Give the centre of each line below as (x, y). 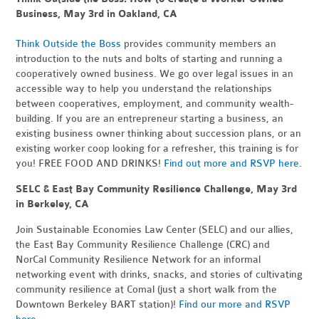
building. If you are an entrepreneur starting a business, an (150, 119)
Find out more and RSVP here (232, 163)
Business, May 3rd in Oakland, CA (97, 14)
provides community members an (199, 44)
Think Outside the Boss (69, 44)
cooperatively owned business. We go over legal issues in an (155, 74)
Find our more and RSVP (235, 304)
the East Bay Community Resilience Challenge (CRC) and (143, 245)
